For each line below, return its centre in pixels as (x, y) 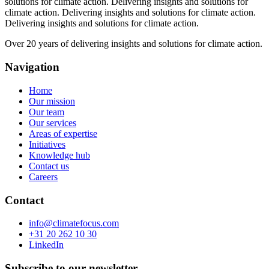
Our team (47, 112)
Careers (43, 177)
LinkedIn (46, 245)
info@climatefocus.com (74, 223)
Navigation (32, 67)
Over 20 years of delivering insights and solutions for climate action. (134, 44)
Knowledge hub (59, 155)
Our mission (52, 101)
